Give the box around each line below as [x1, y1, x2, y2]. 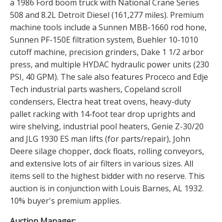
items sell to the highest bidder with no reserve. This [10, 170, 205, 182]
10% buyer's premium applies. [10, 195, 121, 207]
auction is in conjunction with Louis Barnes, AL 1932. [10, 183, 204, 194]
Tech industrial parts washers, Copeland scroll [10, 84, 181, 95]
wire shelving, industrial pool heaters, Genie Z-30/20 [10, 121, 204, 132]
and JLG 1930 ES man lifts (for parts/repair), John [10, 133, 190, 145]
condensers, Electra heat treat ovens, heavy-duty [10, 96, 191, 108]
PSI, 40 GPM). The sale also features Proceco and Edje [10, 71, 208, 83]
